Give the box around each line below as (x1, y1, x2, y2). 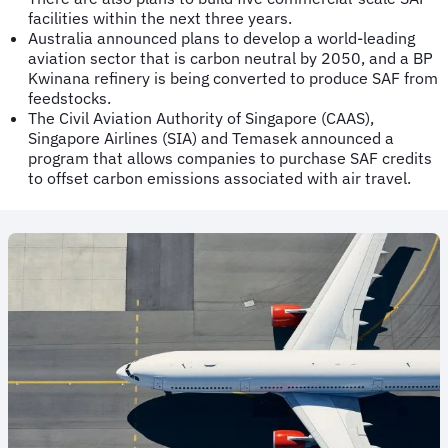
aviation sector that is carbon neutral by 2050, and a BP (28, 47, 433, 68)
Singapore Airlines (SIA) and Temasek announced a (28, 127, 394, 148)
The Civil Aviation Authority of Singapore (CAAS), (28, 107, 374, 128)
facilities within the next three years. (28, 7, 292, 28)
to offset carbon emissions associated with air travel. (28, 167, 411, 188)
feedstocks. (28, 87, 111, 108)
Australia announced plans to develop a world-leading (28, 27, 415, 48)
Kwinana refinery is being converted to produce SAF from (28, 67, 438, 88)
